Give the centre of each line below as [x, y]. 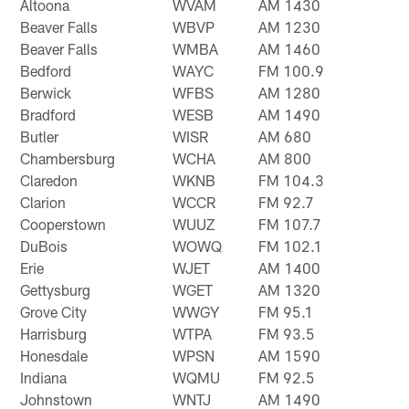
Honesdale [54, 355]
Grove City [54, 311]
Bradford [48, 114]
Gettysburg [56, 289]
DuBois [44, 246]
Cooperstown [63, 224]
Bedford [46, 70]
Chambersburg [68, 158]
